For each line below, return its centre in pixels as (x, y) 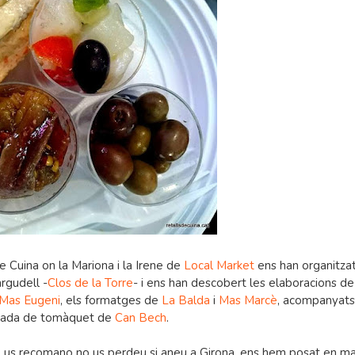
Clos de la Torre (90, 283)
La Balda (186, 300)
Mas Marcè (248, 300)
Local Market (218, 265)
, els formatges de (111, 300)
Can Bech (141, 318)
